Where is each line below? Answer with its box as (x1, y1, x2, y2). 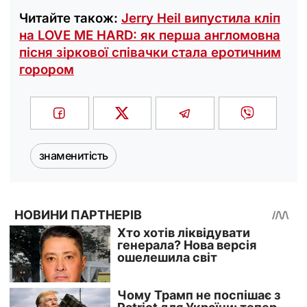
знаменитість (39, 148, 108, 162)
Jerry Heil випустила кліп (121, 10, 280, 26)
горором (19, 61, 74, 77)
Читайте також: (19, 10, 121, 26)
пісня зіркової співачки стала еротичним (19, 44, 281, 60)
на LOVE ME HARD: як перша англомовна (19, 27, 280, 43)
